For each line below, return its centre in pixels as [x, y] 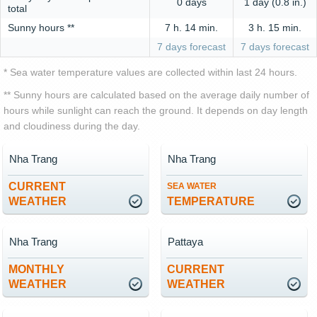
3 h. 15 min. [275, 28]
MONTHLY [36, 269]
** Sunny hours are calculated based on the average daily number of [156, 95]
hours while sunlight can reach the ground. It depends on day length [156, 110]
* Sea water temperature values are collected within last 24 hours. [150, 72]
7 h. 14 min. [191, 28]
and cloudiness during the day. [72, 126]
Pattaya [185, 242]
